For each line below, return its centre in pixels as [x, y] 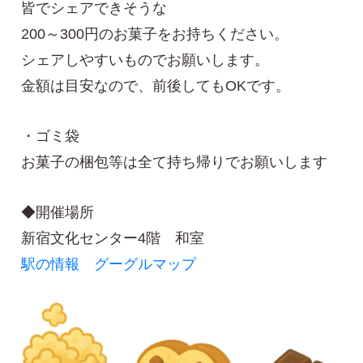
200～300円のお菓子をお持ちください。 [155, 34]
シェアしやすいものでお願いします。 [145, 60]
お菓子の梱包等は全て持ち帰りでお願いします [175, 162]
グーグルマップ [145, 265]
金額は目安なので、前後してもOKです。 [156, 86]
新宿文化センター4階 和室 [113, 239]
